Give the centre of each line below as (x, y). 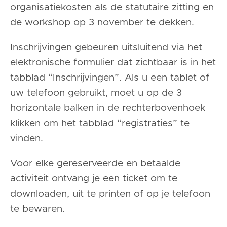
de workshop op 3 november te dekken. (102, 22)
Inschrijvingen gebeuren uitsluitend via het (106, 48)
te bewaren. (37, 209)
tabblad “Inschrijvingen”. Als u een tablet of (110, 78)
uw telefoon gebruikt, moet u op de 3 (96, 93)
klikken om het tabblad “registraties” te (100, 124)
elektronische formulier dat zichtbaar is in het (113, 63)
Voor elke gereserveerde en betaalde (95, 164)
